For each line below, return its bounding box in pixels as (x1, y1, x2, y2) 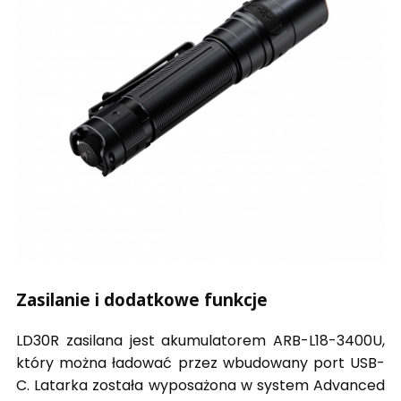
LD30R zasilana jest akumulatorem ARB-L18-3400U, (16, 330, 385, 352)
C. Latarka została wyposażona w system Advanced (16, 375, 385, 397)
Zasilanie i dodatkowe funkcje (16, 288, 268, 311)
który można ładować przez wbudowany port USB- (16, 353, 385, 374)
